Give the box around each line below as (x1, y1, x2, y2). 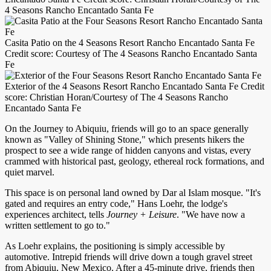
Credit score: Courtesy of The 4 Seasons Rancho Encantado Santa (5, 48, 257, 59)
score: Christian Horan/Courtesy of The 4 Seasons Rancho (5, 91, 228, 102)
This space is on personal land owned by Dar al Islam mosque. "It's (5, 187, 261, 198)
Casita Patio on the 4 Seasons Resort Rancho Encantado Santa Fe (5, 37, 255, 48)
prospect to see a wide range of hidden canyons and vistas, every (5, 145, 251, 155)
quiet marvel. (5, 166, 54, 177)
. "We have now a (177, 209, 245, 220)
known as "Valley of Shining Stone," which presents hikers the (5, 134, 244, 145)
